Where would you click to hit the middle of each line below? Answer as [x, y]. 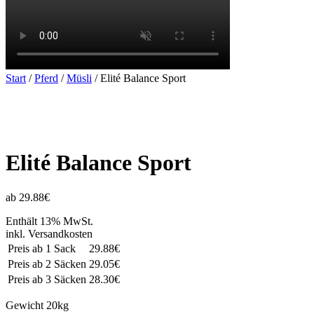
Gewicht [26, 305]
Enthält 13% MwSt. [49, 221]
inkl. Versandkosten [49, 233]
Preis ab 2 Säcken [47, 264]
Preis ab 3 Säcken [47, 279]
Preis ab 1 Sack [42, 248]
